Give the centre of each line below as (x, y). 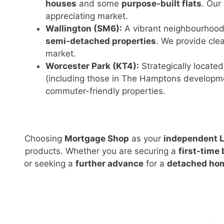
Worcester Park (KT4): (92, 66)
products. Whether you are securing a (101, 151)
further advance (109, 163)
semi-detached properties (101, 41)
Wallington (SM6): (84, 28)
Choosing (44, 138)
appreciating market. (87, 16)
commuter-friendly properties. (105, 91)
